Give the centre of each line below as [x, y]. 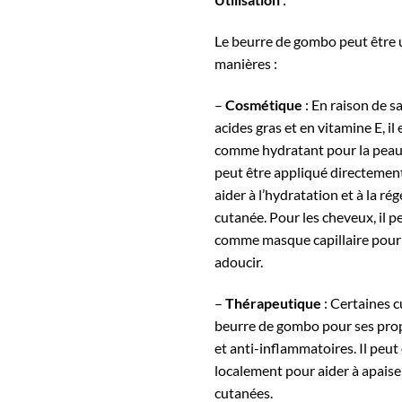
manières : [246, 63]
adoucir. [239, 261]
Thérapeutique [273, 302]
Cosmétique [264, 104]
